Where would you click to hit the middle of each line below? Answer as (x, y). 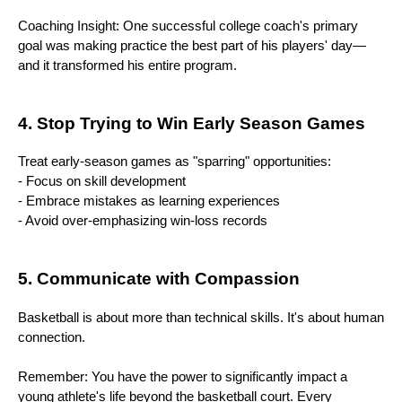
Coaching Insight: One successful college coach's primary (188, 26)
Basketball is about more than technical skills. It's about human (201, 317)
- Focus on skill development (102, 182)
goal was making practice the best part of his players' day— (192, 45)
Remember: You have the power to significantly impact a (183, 376)
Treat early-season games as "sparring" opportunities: (175, 162)
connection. (52, 337)
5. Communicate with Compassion (159, 279)
